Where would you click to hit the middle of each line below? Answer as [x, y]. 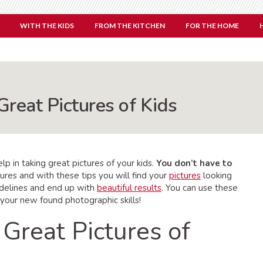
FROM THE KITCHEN [130, 26]
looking [216, 176]
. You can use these [200, 188]
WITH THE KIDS [47, 26]
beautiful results [129, 188]
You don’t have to [194, 163]
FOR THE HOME [212, 26]
